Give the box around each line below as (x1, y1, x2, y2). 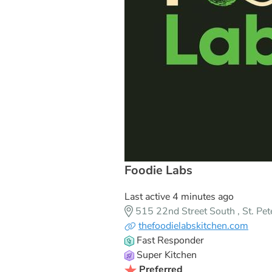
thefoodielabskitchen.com (138, 219, 248, 233)
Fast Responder (137, 233, 204, 247)
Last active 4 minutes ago (124, 189, 234, 203)
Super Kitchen (137, 248, 197, 262)
